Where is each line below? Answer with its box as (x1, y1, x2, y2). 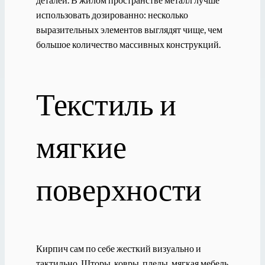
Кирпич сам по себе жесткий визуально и (35, 242, 201, 254)
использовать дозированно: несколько (35, 8, 188, 20)
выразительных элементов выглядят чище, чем (35, 23, 222, 35)
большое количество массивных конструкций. (35, 38, 221, 50)
